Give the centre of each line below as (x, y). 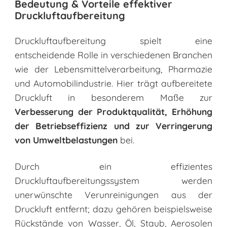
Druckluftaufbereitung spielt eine (113, 41)
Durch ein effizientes (113, 166)
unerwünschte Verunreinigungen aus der (113, 195)
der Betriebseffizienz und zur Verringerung (113, 126)
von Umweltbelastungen (66, 140)
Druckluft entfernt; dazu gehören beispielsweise (113, 209)
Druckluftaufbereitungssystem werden (113, 181)
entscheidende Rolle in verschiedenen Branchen (113, 55)
